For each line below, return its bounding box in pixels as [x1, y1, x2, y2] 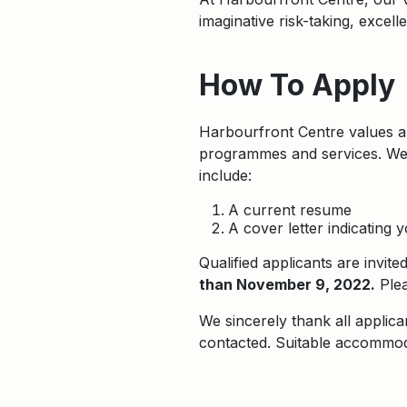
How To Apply [199, 67, 395, 103]
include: [199, 166, 252, 184]
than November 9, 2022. [199, 275, 375, 293]
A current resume [228, 201, 352, 219]
